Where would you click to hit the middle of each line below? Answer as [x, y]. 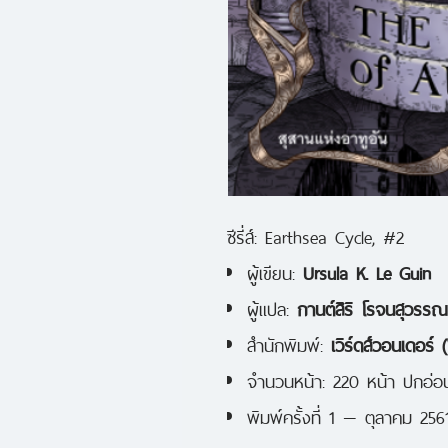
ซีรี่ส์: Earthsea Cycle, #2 [315, 234]
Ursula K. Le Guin [367, 270]
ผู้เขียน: [275, 270]
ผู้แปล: [272, 306]
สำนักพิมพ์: [289, 342]
